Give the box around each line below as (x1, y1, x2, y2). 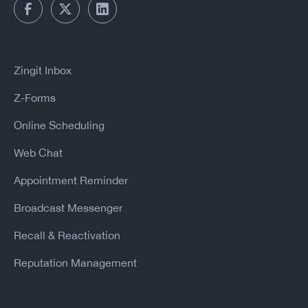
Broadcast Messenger (14, 201, 122, 214)
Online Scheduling (14, 118, 104, 131)
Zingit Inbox (14, 63, 71, 76)
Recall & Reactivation (14, 228, 120, 241)
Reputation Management (14, 256, 137, 269)
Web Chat (14, 146, 63, 159)
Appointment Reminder (14, 173, 128, 186)
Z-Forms (14, 91, 56, 104)
